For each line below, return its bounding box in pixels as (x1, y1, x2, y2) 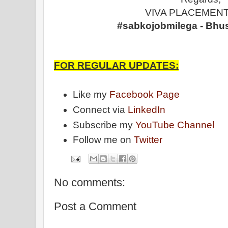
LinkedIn (128, 104, 166, 115)
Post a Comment (54, 199, 136, 213)
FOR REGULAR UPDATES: (54, 60, 179, 71)
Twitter (134, 134, 163, 146)
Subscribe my (73, 119, 136, 130)
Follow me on (73, 134, 134, 146)
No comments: (54, 176, 125, 189)
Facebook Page (109, 89, 180, 100)
